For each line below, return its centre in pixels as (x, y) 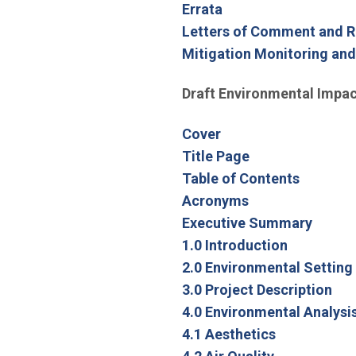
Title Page (215, 156)
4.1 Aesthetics (228, 334)
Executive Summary (247, 222)
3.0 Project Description (257, 289)
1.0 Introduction (234, 245)
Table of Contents (240, 178)
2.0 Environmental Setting (267, 267)
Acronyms (215, 200)
